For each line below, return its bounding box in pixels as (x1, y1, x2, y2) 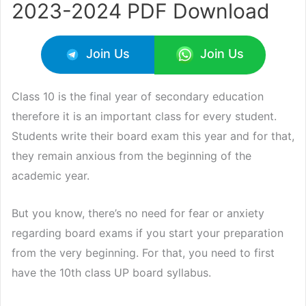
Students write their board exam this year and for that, (12, 129, 294, 143)
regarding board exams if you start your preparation (12, 225, 283, 240)
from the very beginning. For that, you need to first (12, 245, 275, 260)
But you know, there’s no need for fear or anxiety (12, 206, 264, 220)
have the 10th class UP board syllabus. (12, 265, 211, 279)
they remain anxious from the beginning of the (12, 149, 251, 163)
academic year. (12, 169, 89, 183)
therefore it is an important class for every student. (12, 109, 277, 124)
